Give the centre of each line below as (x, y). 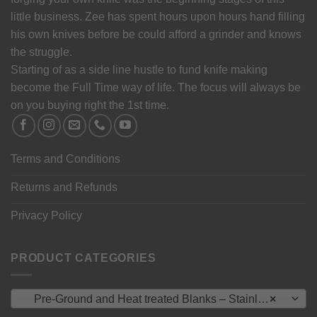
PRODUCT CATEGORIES (83, 258)
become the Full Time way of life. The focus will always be (156, 88)
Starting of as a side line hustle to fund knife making (139, 70)
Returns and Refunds (64, 188)
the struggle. (41, 52)
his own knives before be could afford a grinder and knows (156, 35)
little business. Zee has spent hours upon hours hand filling (158, 17)
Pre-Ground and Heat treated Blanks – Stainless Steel (142, 299)
